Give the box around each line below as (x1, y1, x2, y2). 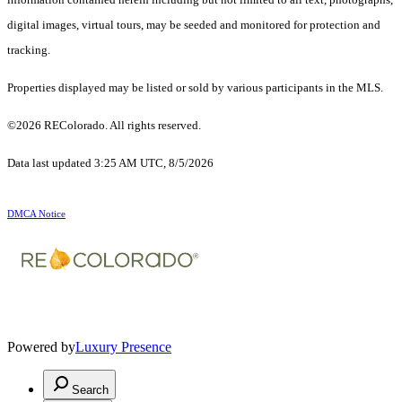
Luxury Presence (75, 339, 171, 355)
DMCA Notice (7, 209, 66, 220)
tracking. (7, 43, 50, 57)
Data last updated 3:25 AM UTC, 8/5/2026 (7, 156, 214, 170)
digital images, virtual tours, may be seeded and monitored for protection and (7, 18, 380, 32)
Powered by (7, 339, 75, 355)
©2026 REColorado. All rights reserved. (7, 118, 204, 133)
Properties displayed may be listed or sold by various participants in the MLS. (7, 81, 383, 95)
